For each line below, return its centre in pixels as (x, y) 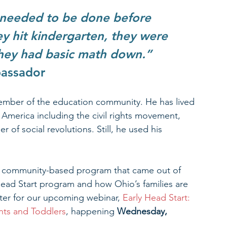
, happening (91, 212)
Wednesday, (143, 212)
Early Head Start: (158, 198)
